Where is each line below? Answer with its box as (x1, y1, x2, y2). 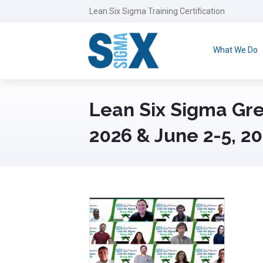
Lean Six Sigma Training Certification (89, 6, 225, 16)
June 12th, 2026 (89, 204, 154, 216)
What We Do (213, 45, 258, 55)
